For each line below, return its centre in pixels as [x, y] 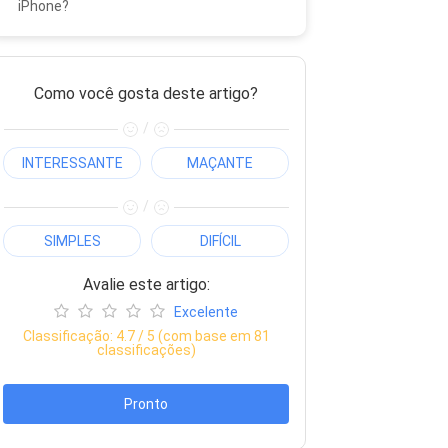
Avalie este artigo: [146, 284]
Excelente [206, 311]
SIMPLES [72, 240]
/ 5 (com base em [194, 335]
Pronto [146, 403]
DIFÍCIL [220, 240]
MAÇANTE [220, 162]
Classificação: [69, 335]
